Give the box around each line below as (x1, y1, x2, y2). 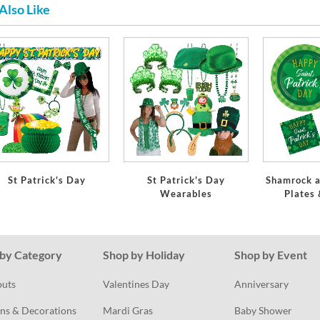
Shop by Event (234, 248, 308, 262)
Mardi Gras (102, 304, 153, 316)
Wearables (160, 188, 213, 200)
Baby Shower (234, 304, 293, 316)
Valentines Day (102, 277, 169, 290)
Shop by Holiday (102, 248, 185, 262)
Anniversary (234, 277, 289, 290)
